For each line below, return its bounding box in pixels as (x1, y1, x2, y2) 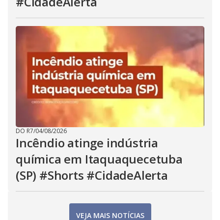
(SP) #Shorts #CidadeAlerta (16, 167, 168, 183)
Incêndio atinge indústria (16, 135, 158, 151)
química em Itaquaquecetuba (16, 151, 183, 167)
